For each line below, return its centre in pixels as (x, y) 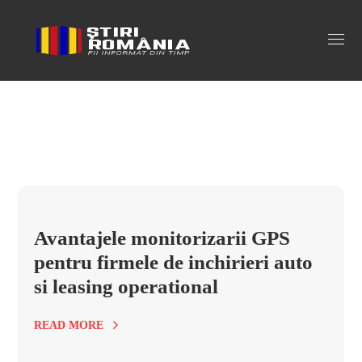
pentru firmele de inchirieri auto (174, 262)
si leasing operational (126, 286)
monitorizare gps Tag (116, 40)
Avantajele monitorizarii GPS (162, 238)
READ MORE (69, 325)
